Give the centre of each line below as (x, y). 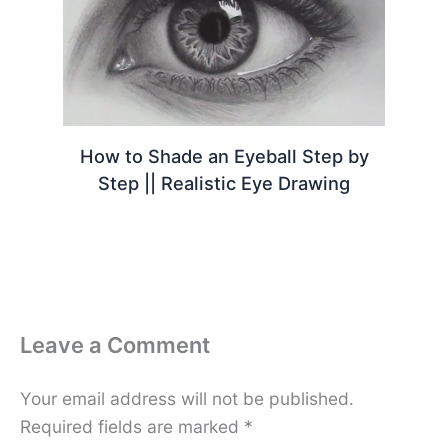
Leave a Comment (115, 344)
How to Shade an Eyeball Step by (224, 155)
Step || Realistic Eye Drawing (224, 182)
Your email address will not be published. (187, 398)
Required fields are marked (132, 426)
